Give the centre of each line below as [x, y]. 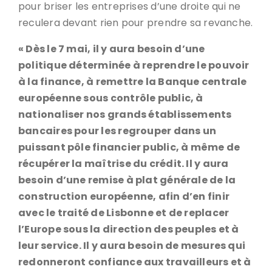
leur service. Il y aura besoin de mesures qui [132, 246]
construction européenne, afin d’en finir [124, 196]
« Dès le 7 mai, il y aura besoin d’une [112, 49]
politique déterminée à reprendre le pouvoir [134, 65]
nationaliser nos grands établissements [125, 114]
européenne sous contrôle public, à [111, 98]
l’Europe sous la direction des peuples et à [129, 229]
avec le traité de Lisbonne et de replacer [124, 213]
